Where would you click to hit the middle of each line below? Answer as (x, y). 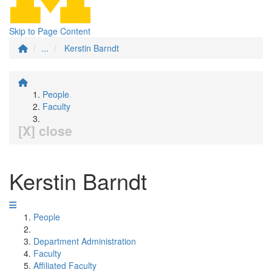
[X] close (45, 131)
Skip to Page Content (50, 31)
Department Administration (85, 241)
